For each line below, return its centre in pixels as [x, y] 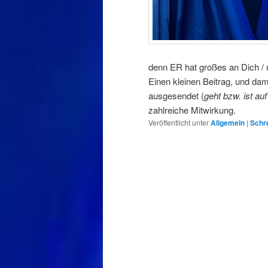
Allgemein [228, 122]
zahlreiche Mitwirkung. [192, 109]
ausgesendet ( [176, 95]
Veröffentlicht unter [179, 122]
